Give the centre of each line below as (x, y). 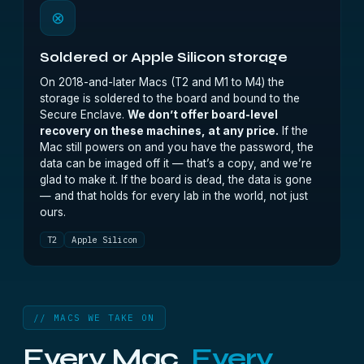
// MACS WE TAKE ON (94, 318)
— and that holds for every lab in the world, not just (174, 196)
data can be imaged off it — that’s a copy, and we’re (176, 163)
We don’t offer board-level (203, 115)
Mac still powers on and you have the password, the (177, 147)
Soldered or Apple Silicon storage (164, 58)
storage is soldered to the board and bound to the (170, 98)
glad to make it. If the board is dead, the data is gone (176, 180)
